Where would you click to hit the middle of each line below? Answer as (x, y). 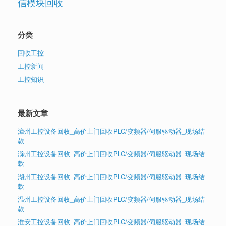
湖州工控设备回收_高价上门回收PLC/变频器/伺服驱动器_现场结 (111, 177)
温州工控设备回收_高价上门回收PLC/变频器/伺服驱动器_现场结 (111, 199)
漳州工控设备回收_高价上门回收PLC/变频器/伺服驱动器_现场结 (111, 131)
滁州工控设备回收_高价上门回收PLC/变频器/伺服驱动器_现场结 (111, 154)
